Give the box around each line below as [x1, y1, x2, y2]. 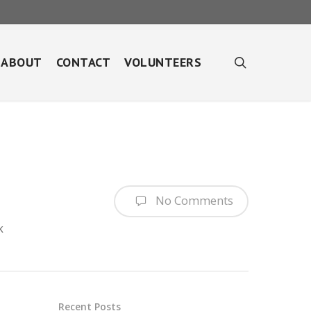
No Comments [153, 192, 233, 208]
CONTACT [56, 54, 110, 70]
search [246, 53, 285, 70]
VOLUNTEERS [124, 54, 201, 70]
